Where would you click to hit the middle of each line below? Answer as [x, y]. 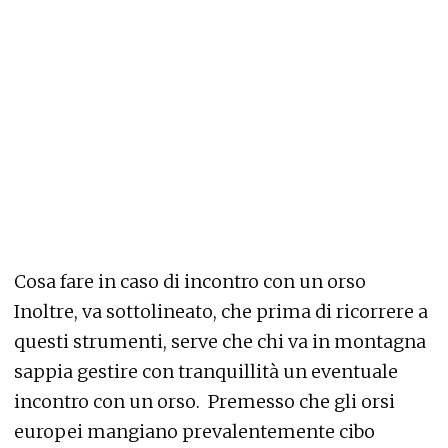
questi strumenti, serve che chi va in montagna [220, 341]
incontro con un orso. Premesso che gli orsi [204, 401]
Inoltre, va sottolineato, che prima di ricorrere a [221, 311]
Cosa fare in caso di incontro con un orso [190, 281]
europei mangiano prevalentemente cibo [194, 431]
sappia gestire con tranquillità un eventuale [206, 371]
